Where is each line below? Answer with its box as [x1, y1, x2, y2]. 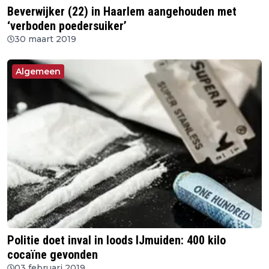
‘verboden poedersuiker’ [7, 18, 127, 33]
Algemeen [16, 65, 61, 77]
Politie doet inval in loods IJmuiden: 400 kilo [7, 233, 226, 248]
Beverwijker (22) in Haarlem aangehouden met [7, 4, 237, 19]
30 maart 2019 [14, 33, 76, 44]
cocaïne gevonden [7, 247, 98, 262]
